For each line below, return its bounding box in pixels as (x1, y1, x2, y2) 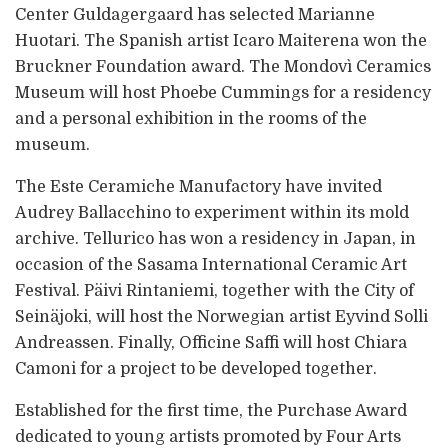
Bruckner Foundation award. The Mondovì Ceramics (15, 57, 431, 76)
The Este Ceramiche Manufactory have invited (15, 177, 382, 196)
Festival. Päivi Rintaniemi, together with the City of (15, 281, 414, 300)
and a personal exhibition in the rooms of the (15, 109, 367, 128)
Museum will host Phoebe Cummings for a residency (15, 83, 431, 102)
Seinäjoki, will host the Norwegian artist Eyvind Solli (15, 307, 428, 326)
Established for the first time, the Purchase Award (15, 401, 407, 420)
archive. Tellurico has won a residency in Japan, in (15, 229, 416, 248)
